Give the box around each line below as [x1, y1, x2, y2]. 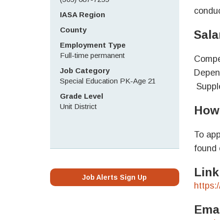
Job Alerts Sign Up [82, 173, 147, 181]
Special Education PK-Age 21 [60, 77, 156, 85]
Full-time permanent [60, 51, 125, 59]
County [60, 26, 86, 34]
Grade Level [60, 92, 103, 100]
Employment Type [60, 41, 126, 49]
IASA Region [60, 10, 105, 19]
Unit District [60, 102, 97, 110]
